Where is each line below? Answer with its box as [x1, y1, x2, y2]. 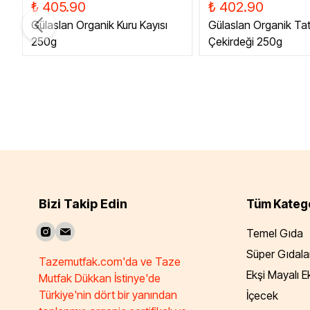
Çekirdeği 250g [208, 35, 282, 48]
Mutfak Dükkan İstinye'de [39, 271, 166, 286]
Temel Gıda [246, 226, 303, 240]
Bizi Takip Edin [39, 197, 127, 211]
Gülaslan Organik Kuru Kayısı [31, 18, 167, 32]
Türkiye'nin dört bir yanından [39, 288, 177, 302]
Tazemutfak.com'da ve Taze [39, 255, 181, 269]
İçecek [246, 289, 278, 302]
